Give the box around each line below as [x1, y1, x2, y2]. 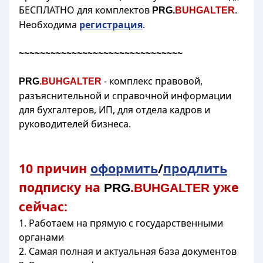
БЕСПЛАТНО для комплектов [19, 4, 152, 16]
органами [19, 231, 64, 244]
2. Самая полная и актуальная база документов [19, 245, 237, 258]
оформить [90, 160, 158, 177]
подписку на [19, 178, 104, 195]
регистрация [79, 18, 143, 31]
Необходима [19, 18, 79, 31]
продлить [163, 160, 227, 177]
